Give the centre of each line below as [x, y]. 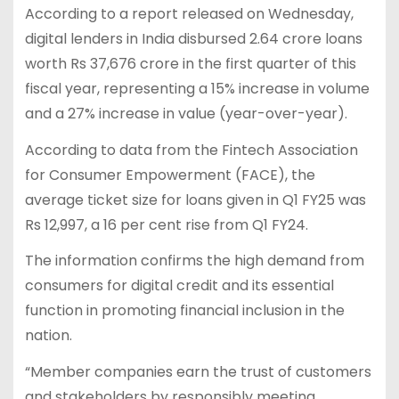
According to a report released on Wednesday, [189, 13]
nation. [48, 336]
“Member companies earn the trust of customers [198, 372]
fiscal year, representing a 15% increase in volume [197, 88]
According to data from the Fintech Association [191, 150]
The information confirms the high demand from [194, 261]
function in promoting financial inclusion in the [184, 311]
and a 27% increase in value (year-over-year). [186, 113]
